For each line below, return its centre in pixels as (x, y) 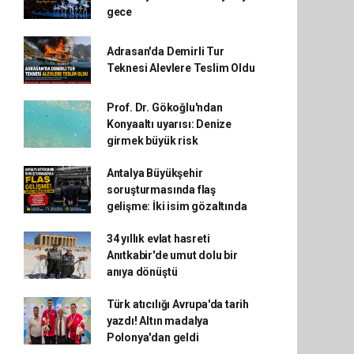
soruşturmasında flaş (161, 189)
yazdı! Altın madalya (157, 320)
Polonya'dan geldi (153, 337)
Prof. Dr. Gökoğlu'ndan (164, 107)
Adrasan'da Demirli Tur (165, 51)
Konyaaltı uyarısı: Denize (169, 124)
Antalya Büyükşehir (154, 173)
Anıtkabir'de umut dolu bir (172, 255)
